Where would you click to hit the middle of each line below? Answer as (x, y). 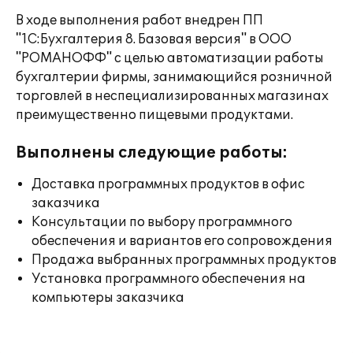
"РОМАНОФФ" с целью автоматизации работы (170, 58)
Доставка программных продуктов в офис (168, 184)
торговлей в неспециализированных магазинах (172, 96)
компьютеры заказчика (108, 298)
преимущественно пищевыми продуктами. (154, 115)
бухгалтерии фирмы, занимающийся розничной (174, 77)
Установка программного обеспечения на (169, 279)
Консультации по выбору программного (162, 222)
